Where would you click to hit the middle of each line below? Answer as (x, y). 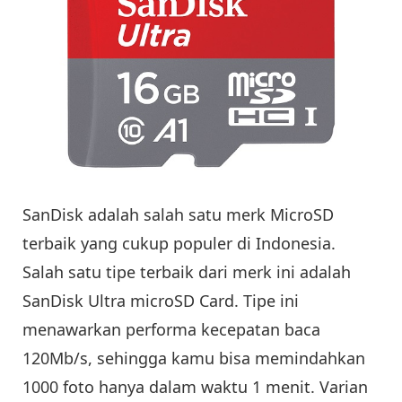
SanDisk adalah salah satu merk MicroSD (178, 215)
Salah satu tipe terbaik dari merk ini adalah (187, 272)
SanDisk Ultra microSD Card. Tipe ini (161, 301)
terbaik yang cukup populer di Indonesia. (179, 244)
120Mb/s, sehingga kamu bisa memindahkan (194, 358)
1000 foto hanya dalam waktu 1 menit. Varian (195, 387)
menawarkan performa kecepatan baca (171, 330)
